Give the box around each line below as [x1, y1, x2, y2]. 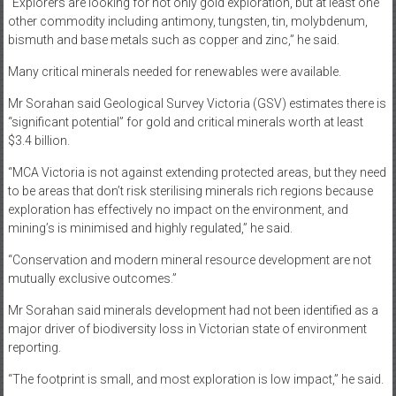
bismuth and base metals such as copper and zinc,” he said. [7, 33, 339, 48]
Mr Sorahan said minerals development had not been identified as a [7, 303, 378, 318]
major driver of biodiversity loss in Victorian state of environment [7, 322, 367, 337]
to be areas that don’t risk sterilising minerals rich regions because [7, 184, 373, 199]
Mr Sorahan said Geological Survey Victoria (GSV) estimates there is [7, 96, 386, 111]
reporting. [7, 340, 61, 355]
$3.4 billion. [7, 133, 70, 148]
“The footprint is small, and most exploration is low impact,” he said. [7, 372, 384, 387]
